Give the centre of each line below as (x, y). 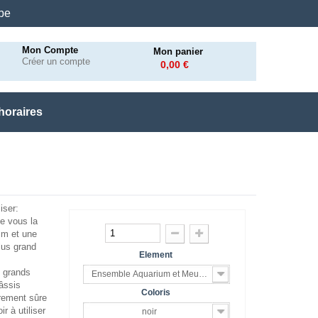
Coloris (157, 293)
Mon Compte (50, 50)
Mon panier (178, 51)
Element (157, 255)
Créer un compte (56, 61)
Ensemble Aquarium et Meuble (151, 274)
